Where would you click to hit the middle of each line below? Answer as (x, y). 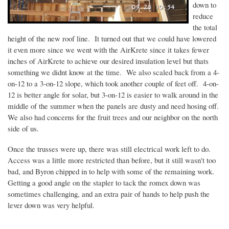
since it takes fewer (178, 50)
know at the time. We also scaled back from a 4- (143, 72)
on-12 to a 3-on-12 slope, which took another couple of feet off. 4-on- (113, 84)
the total (205, 27)
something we (30, 72)
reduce (203, 16)
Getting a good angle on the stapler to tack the (78, 183)
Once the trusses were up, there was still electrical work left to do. (110, 149)
